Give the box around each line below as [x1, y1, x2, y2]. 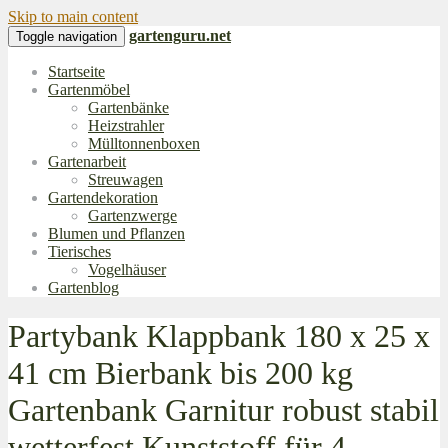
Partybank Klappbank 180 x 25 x [8, 318, 430, 355]
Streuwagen [88, 171, 163, 188]
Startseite [48, 63, 105, 80]
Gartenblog [48, 279, 119, 296]
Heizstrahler [88, 117, 164, 134]
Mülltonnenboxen [88, 135, 200, 152]
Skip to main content [8, 8, 138, 25]
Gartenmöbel [48, 81, 130, 98]
